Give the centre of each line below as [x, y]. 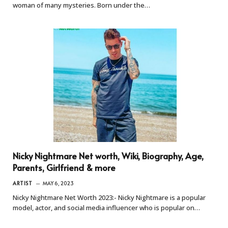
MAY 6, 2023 [58, 183]
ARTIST [22, 183]
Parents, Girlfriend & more [64, 168]
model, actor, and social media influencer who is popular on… [106, 208]
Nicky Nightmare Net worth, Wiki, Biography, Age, [108, 156]
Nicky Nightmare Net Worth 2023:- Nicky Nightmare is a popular [109, 198]
